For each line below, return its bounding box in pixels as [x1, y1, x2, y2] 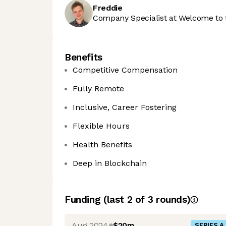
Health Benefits [73, 140, 132, 149]
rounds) [153, 194, 191, 205]
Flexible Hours [73, 121, 130, 131]
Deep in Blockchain [73, 158, 147, 168]
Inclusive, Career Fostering [73, 102, 177, 112]
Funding [65, 194, 103, 205]
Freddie [93, 3, 123, 13]
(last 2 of [103, 194, 148, 205]
